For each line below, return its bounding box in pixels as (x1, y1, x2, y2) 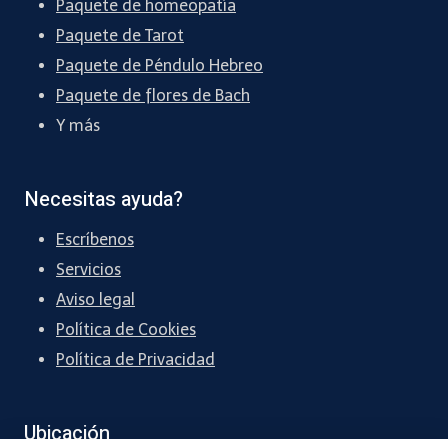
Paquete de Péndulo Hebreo (56, 56, 263, 76)
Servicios (56, 260, 121, 280)
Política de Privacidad (56, 350, 215, 370)
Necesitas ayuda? (24, 185, 183, 215)
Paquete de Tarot (56, 26, 184, 46)
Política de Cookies (56, 320, 196, 340)
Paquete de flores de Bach (56, 86, 250, 106)
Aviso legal (56, 290, 135, 310)
